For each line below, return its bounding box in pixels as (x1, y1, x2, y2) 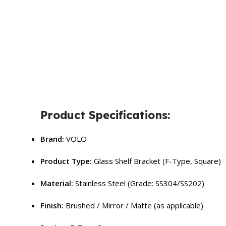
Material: (40, 178, 73, 188)
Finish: (40, 200, 64, 210)
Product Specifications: (40, 107, 170, 122)
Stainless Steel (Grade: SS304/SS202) (73, 178, 204, 188)
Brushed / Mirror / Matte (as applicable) (64, 200, 203, 210)
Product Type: (40, 155, 92, 166)
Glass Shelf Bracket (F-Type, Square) (92, 155, 221, 166)
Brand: (40, 133, 64, 144)
